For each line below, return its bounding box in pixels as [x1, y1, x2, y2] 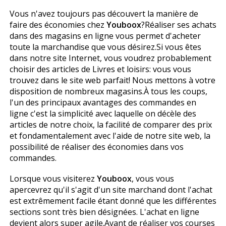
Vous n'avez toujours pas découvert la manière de [9, 8, 198, 20]
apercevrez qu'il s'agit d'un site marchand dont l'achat [9, 184, 212, 195]
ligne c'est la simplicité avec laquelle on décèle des [9, 108, 196, 120]
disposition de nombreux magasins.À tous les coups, [9, 86, 207, 97]
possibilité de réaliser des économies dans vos [9, 141, 184, 153]
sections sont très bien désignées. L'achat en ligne [9, 206, 199, 217]
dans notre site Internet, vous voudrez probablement [9, 52, 211, 64]
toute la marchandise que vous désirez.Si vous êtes [9, 41, 201, 53]
